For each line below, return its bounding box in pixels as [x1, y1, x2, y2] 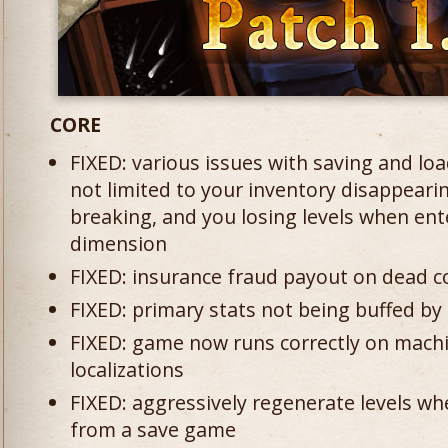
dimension [70, 230, 167, 257]
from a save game [70, 416, 236, 443]
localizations [70, 356, 184, 383]
